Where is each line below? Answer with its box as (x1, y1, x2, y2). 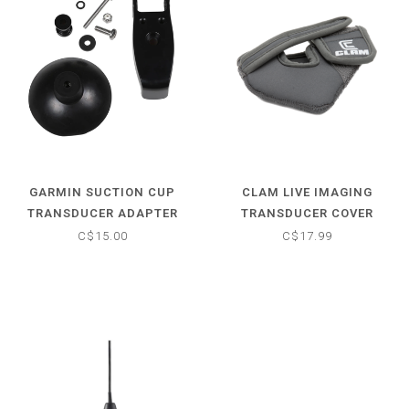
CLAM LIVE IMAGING (241, 184, 372, 199)
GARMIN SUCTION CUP (29, 184, 175, 199)
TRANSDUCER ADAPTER (26, 205, 178, 220)
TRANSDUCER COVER (240, 205, 373, 220)
